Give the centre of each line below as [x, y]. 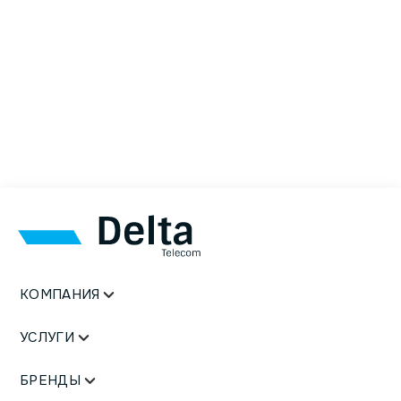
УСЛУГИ [47, 338]
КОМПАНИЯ [60, 295]
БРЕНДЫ [50, 381]
